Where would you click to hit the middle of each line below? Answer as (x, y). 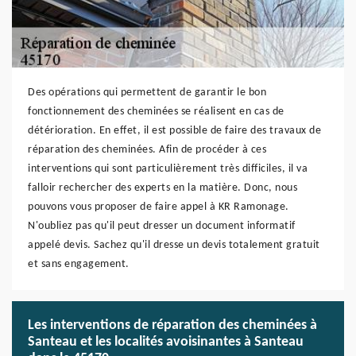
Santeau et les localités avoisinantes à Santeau (166, 342)
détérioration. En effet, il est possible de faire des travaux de (174, 131)
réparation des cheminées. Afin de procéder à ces (147, 150)
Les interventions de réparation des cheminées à (172, 325)
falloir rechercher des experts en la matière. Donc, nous (163, 188)
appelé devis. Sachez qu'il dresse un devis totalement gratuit (174, 245)
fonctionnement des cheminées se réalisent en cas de (156, 112)
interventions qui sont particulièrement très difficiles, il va (168, 169)
